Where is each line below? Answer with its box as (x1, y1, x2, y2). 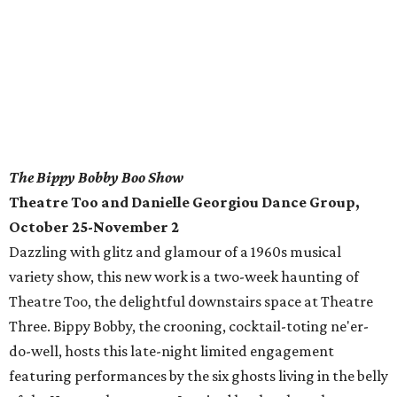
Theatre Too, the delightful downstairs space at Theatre (9, 292, 373, 311)
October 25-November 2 (9, 218, 179, 237)
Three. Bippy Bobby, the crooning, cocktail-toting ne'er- (9, 317, 369, 336)
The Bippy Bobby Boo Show (9, 168, 183, 187)
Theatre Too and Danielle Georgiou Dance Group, (9, 193, 360, 212)
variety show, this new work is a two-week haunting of (9, 268, 359, 286)
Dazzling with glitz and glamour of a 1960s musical (9, 243, 341, 261)
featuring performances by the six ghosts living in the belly (9, 367, 388, 385)
